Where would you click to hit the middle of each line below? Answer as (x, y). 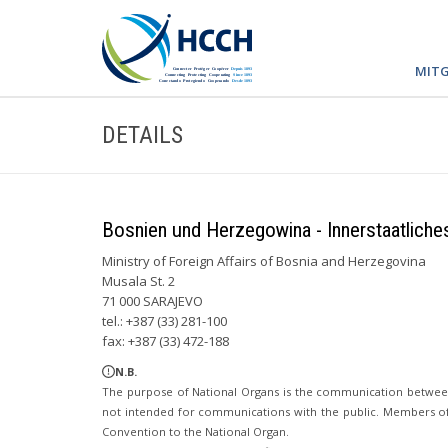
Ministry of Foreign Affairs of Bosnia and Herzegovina (264, 261)
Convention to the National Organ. (195, 431)
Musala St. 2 (138, 281)
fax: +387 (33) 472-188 (165, 341)
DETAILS (142, 135)
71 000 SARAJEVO (152, 301)
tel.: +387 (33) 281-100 (164, 321)
